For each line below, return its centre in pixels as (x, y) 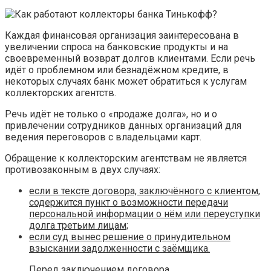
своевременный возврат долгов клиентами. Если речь (130, 58)
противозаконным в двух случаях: (83, 169)
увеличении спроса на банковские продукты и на (116, 47)
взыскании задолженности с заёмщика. (119, 248)
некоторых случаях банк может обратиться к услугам (126, 81)
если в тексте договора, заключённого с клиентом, (145, 191)
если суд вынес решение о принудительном (130, 237)
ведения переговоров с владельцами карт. (103, 137)
